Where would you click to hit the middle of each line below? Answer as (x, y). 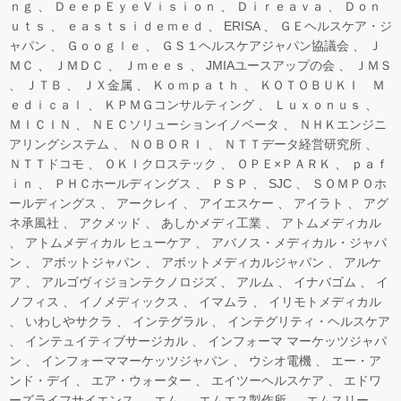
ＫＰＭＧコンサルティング (179, 104)
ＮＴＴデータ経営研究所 (293, 144)
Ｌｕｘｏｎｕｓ (318, 104)
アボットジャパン (91, 262)
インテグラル (170, 321)
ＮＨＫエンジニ (343, 124)
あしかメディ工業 (211, 222)
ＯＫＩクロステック (160, 163)
